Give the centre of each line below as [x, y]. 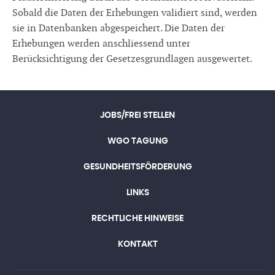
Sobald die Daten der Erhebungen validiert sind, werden [135, 13]
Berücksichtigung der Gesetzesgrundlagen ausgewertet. [132, 59]
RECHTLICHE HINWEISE [137, 219]
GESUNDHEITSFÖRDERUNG [137, 167]
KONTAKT [137, 244]
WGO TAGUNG [137, 141]
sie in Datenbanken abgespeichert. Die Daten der [118, 29]
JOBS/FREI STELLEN [137, 115]
